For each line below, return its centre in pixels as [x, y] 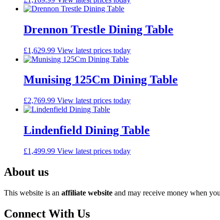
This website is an [33, 193]
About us [26, 172]
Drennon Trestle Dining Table [98, 29]
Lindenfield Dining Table [87, 130]
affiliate [74, 193]
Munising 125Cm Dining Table [101, 80]
